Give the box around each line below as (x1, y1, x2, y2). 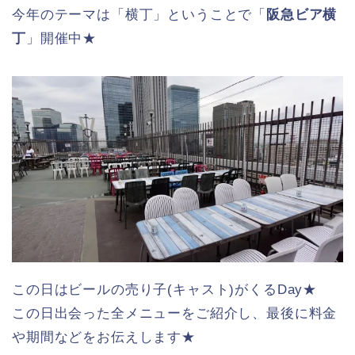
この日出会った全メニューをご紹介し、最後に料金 (12, 305, 338, 321)
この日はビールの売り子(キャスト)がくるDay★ (12, 281, 318, 297)
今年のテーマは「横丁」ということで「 (12, 6, 267, 22)
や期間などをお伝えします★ (12, 329, 196, 345)
